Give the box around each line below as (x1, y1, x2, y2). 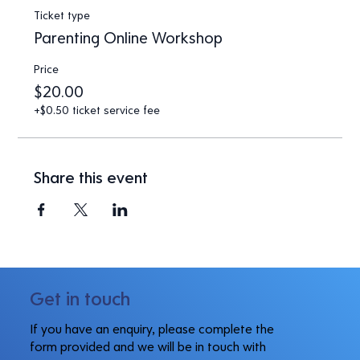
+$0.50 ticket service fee (34, 103, 161, 117)
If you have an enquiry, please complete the (29, 321, 274, 337)
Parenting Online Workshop (34, 27, 223, 47)
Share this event (34, 167, 149, 187)
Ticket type (34, 8, 91, 22)
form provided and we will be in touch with (29, 338, 266, 354)
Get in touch (29, 286, 130, 310)
